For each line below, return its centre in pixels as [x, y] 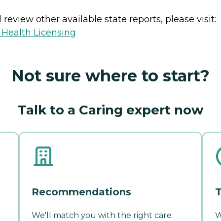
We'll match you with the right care [102, 215]
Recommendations [81, 192]
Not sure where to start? [110, 75]
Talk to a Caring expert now [110, 110]
